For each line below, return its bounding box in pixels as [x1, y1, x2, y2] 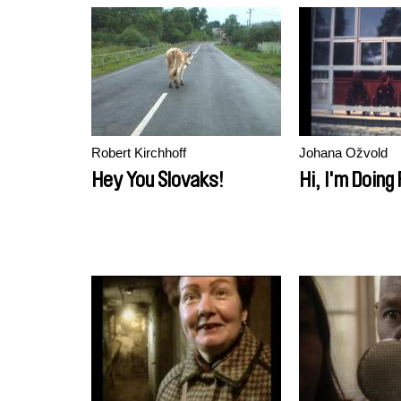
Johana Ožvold [299, 145, 388, 160]
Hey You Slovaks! [91, 169, 224, 191]
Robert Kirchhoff [91, 145, 186, 160]
